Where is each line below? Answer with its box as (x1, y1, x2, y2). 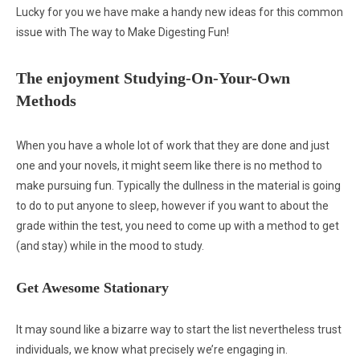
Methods (16, 92, 76, 109)
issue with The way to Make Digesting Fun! (16, 26, 229, 39)
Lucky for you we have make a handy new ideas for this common (16, 6, 343, 18)
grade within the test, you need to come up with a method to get (16, 219, 339, 232)
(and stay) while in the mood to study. (16, 239, 204, 252)
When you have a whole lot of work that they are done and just (16, 139, 329, 152)
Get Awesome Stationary (16, 280, 169, 296)
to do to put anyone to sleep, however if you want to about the (16, 199, 329, 212)
